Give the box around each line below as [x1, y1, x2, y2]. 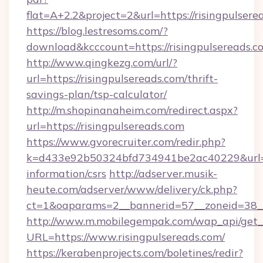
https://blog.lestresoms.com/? [26, 24, 168, 38]
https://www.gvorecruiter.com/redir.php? [26, 135, 225, 149]
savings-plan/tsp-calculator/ [26, 87, 167, 101]
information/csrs [26, 167, 106, 180]
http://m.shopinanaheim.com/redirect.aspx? [26, 103, 238, 117]
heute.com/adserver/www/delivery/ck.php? [26, 183, 237, 196]
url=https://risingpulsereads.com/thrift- [26, 72, 218, 85]
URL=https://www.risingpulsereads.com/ [26, 230, 225, 244]
